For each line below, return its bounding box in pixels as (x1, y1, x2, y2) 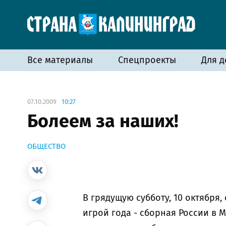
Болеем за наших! (27, 110, 179, 132)
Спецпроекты (118, 54, 176, 66)
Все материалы (27, 54, 93, 66)
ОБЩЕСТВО (27, 142, 66, 151)
